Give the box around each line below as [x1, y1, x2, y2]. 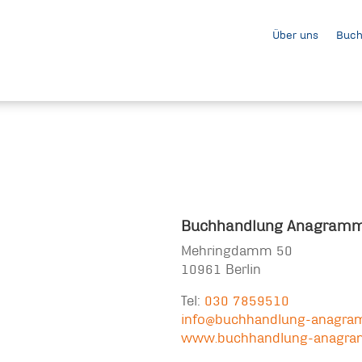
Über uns [271, 28, 318, 43]
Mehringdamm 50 [181, 242, 293, 259]
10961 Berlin [181, 260, 261, 278]
